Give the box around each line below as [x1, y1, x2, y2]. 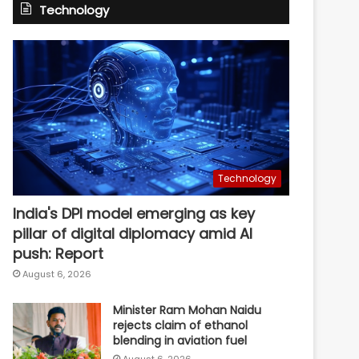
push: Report [13, 243, 104, 264]
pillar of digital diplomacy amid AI [13, 223, 253, 244]
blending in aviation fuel [113, 332, 248, 349]
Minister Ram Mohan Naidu [113, 301, 262, 318]
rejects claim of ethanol [113, 317, 248, 333]
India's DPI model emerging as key [13, 203, 256, 224]
